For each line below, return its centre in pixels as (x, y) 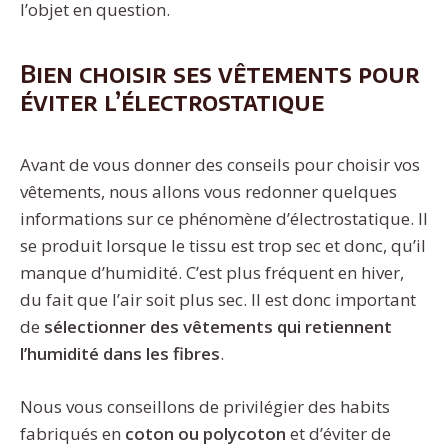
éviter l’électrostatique (172, 101)
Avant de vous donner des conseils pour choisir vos (220, 165)
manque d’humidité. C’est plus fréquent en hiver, (212, 273)
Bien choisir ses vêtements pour (220, 73)
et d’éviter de (340, 433)
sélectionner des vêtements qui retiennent (218, 327)
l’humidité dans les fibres (120, 354)
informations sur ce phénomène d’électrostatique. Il (224, 219)
